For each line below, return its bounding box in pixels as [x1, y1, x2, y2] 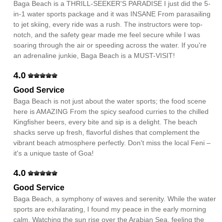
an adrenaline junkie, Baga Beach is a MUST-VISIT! [13, 52, 175, 59]
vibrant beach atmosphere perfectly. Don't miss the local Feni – [13, 139, 211, 147]
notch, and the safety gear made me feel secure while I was [13, 31, 201, 39]
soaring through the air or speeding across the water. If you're [13, 41, 207, 49]
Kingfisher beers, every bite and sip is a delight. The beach [13, 118, 198, 126]
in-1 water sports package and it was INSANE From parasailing [13, 10, 211, 18]
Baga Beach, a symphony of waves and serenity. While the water [13, 195, 217, 203]
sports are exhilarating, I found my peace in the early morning [13, 205, 207, 213]
